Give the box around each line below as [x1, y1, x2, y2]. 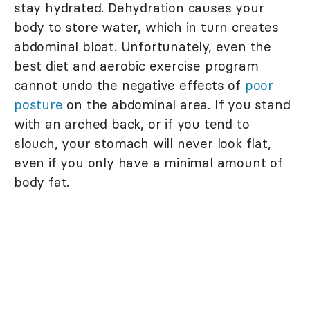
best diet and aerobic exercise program [14, 57, 259, 75]
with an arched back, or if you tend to [14, 116, 250, 133]
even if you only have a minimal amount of [14, 154, 283, 172]
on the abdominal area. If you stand [62, 96, 291, 113]
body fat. [14, 174, 70, 191]
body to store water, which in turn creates [14, 19, 279, 36]
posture [14, 96, 63, 113]
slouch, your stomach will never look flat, [14, 135, 271, 152]
